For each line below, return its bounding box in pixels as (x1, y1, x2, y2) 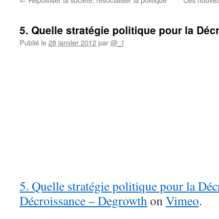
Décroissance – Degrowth (20, 192, 147, 209)
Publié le (20, 37, 46, 47)
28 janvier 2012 (48, 37, 96, 47)
